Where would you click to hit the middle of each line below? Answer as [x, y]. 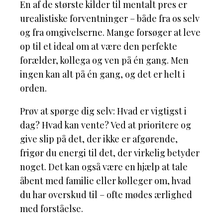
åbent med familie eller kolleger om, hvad [106, 181]
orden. [33, 88]
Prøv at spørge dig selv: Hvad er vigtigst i [103, 111]
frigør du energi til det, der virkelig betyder [110, 153]
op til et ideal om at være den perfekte [99, 47]
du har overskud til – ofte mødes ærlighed [106, 195]
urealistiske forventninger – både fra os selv [110, 19]
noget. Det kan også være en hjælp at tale [104, 167]
